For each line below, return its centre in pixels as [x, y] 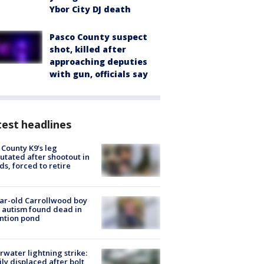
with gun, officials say [99, 74]
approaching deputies [98, 61]
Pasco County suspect [98, 37]
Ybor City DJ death [90, 9]
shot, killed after [88, 49]
